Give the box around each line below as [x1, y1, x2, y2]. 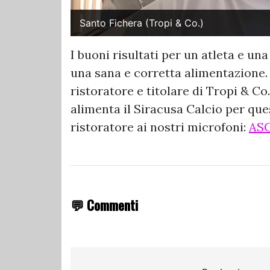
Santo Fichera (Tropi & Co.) [80, 17, 204, 30]
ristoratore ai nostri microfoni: [71, 119, 249, 135]
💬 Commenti [71, 195, 138, 215]
